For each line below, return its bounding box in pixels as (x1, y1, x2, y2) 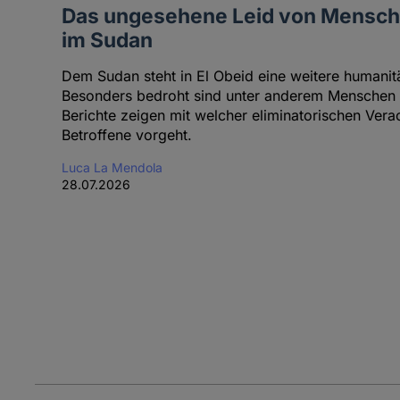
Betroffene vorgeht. (61, 126, 192, 145)
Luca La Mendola (61, 160, 162, 176)
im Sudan (61, 28, 153, 53)
